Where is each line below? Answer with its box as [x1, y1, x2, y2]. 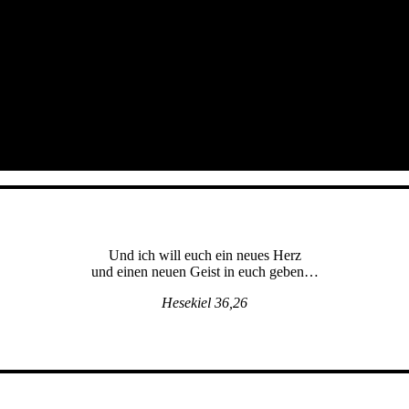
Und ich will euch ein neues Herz [108, 246, 301, 263]
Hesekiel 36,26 [162, 294, 247, 310]
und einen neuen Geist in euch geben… [90, 263, 319, 279]
